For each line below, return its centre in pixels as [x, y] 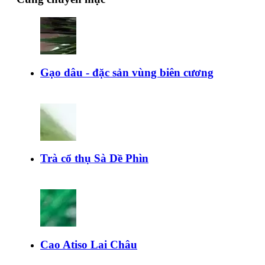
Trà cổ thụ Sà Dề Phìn [94, 159]
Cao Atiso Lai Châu [89, 245]
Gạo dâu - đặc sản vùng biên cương [127, 72]
